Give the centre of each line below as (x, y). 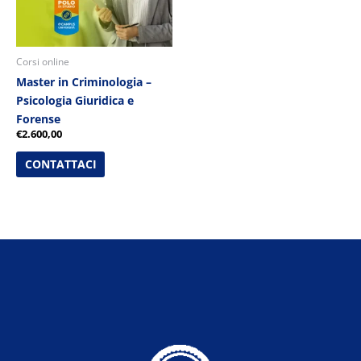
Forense (38, 118)
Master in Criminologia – (84, 81)
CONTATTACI (60, 164)
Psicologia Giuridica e (75, 100)
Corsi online (43, 61)
